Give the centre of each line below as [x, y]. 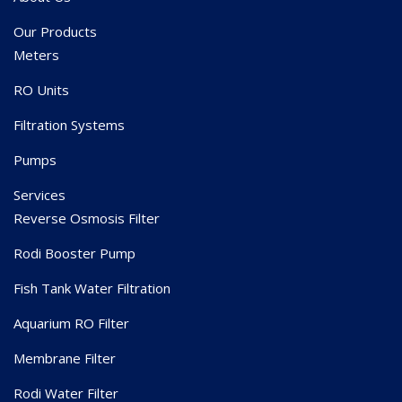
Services [39, 194]
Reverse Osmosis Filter [87, 218]
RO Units [41, 89]
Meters [36, 54]
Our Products [55, 31]
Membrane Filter [65, 358]
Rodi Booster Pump [74, 253]
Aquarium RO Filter [71, 323]
